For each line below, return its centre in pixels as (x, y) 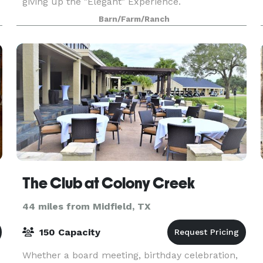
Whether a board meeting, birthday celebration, (130, 255)
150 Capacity (68, 232)
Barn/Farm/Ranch (134, 19)
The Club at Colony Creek (108, 183)
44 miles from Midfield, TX (86, 206)
